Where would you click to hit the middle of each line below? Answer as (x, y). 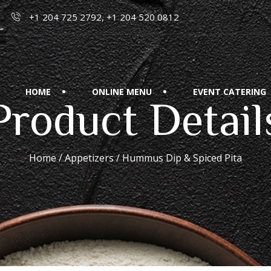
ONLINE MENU (122, 92)
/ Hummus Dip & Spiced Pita (178, 158)
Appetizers (89, 158)
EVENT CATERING (230, 92)
